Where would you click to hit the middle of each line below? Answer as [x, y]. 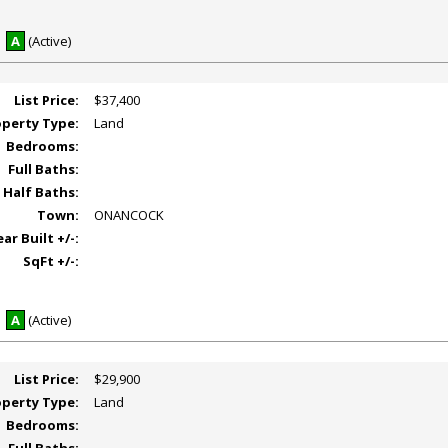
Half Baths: [41, 191]
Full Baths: [44, 168]
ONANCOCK [129, 214]
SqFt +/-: [51, 260]
